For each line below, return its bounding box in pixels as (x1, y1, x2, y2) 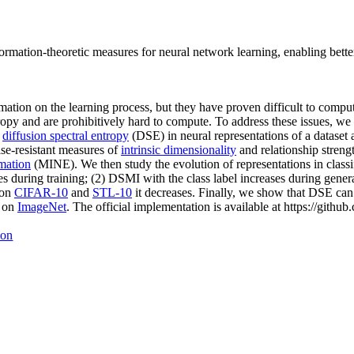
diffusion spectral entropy (2, 128, 129, 142)
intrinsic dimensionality (121, 142, 236, 156)
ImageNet (17, 199, 66, 213)
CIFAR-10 (14, 185, 68, 199)
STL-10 (92, 185, 132, 199)
